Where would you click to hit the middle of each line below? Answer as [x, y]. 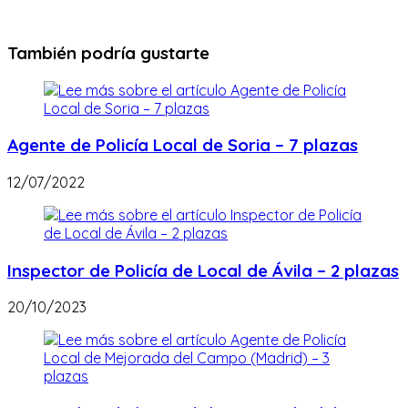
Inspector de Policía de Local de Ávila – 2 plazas [203, 270]
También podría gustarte [108, 52]
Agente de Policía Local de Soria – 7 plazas [183, 145]
